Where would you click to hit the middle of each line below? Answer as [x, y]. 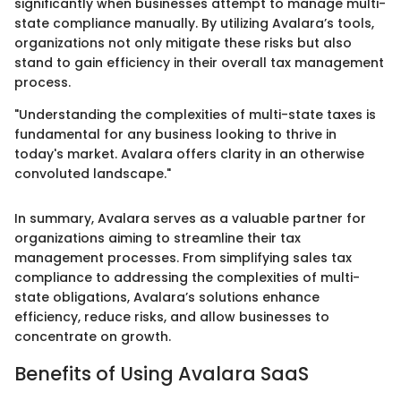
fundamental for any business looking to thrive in [175, 134]
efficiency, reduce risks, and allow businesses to [172, 316]
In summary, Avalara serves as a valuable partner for [190, 218]
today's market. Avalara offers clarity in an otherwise [189, 154]
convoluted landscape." [93, 173]
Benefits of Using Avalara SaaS [162, 373]
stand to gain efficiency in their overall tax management [199, 62]
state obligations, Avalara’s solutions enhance [167, 297]
